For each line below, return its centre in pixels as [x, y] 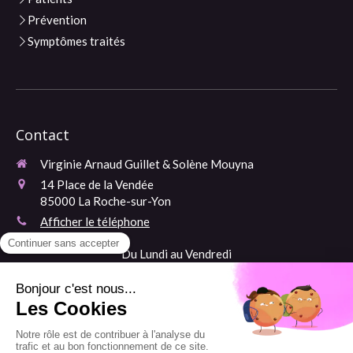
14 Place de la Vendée [97, 184]
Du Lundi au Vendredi [176, 254]
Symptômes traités [76, 41]
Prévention [57, 20]
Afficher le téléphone [95, 221]
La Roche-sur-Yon [124, 201]
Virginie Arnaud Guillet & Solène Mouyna [147, 164]
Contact [43, 135]
